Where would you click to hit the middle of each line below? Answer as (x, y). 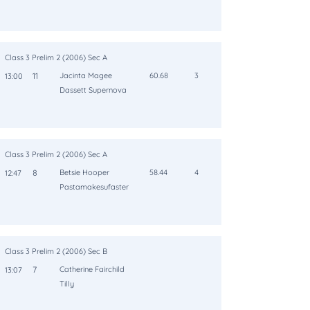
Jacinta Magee (86, 76)
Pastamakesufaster (94, 187)
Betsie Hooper (84, 173)
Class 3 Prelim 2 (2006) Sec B (56, 252)
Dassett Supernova (93, 90)
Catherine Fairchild (92, 270)
